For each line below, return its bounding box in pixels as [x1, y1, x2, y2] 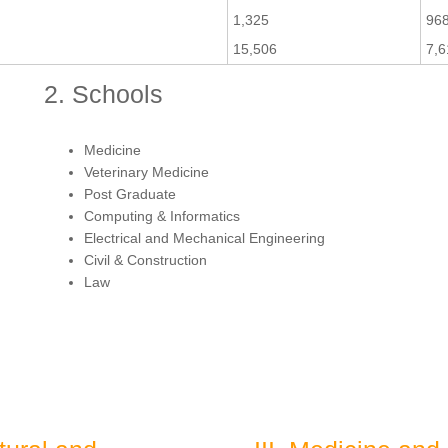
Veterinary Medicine [84, 163, 209, 180]
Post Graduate [84, 185, 176, 202]
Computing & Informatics [84, 207, 240, 224]
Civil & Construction [84, 251, 207, 268]
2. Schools [44, 79, 163, 108]
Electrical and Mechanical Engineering [84, 229, 325, 246]
